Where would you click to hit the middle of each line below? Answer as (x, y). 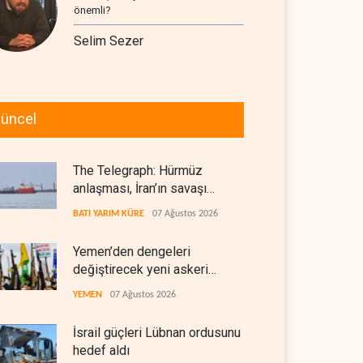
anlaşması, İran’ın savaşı (140, 188)
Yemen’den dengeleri (132, 252)
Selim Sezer (109, 41)
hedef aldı (101, 350)
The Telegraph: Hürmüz (138, 171)
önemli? (92, 10)
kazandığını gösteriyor (136, 206)
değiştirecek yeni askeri (141, 269)
